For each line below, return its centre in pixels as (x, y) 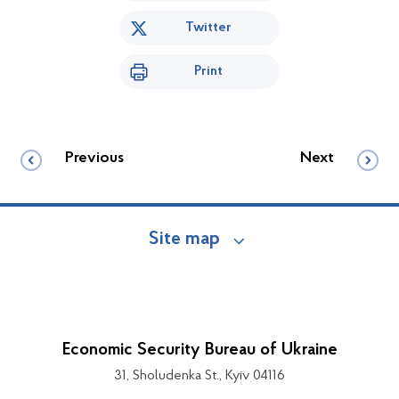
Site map (184, 240)
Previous (94, 159)
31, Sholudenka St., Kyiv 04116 (199, 376)
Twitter (208, 28)
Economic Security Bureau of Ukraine (199, 350)
